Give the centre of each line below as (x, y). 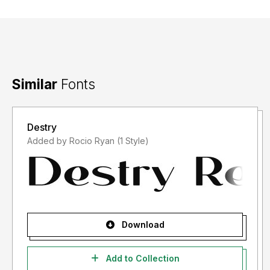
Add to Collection (141, 259)
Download (142, 225)
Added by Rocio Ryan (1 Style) (133, 141)
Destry (42, 127)
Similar (35, 84)
